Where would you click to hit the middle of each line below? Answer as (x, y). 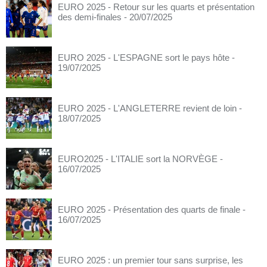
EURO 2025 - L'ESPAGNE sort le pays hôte (144, 58)
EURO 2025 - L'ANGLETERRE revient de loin (147, 108)
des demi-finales (90, 17)
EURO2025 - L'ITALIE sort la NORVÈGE (138, 159)
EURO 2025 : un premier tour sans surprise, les (150, 260)
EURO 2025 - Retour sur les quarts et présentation (156, 7)
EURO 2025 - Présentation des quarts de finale (149, 209)
